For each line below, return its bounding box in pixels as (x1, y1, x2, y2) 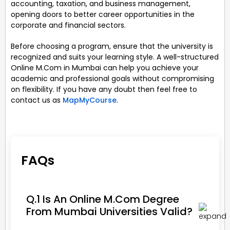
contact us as (11, 94, 63, 105)
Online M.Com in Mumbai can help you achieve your (11, 62, 199, 73)
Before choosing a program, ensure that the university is (11, 41, 213, 51)
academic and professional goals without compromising (11, 73, 214, 84)
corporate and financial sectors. (11, 20, 126, 30)
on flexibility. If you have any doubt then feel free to (11, 84, 197, 94)
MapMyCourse (63, 94, 117, 105)
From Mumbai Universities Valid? (26, 204, 193, 219)
